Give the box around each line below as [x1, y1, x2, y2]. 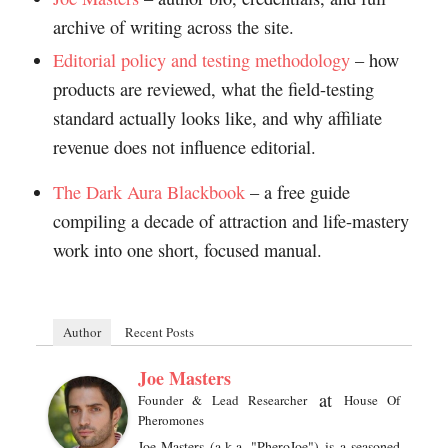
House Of [343, 391, 401, 410]
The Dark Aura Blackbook [52, 180, 245, 205]
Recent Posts [124, 323, 194, 342]
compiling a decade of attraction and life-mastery [52, 209, 409, 234]
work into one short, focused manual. [52, 238, 322, 263]
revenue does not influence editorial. [52, 135, 316, 160]
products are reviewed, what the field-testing [52, 77, 374, 102]
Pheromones [137, 411, 204, 430]
